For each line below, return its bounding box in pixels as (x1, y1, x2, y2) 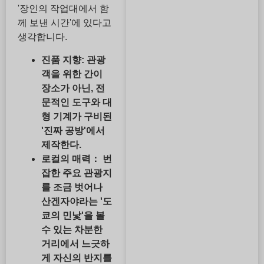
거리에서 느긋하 (41, 238, 110, 249)
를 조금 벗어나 (41, 181, 103, 192)
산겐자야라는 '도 (41, 196, 112, 206)
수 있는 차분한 (41, 224, 103, 235)
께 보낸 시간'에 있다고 (18, 18, 111, 28)
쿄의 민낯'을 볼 (41, 210, 105, 220)
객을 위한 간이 (41, 68, 103, 79)
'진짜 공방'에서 (41, 125, 105, 136)
